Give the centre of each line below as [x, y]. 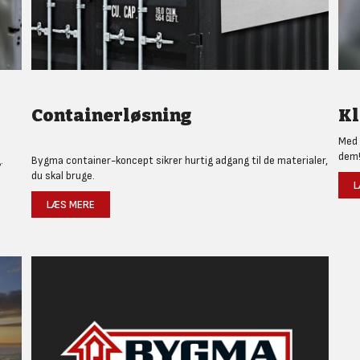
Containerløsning [112, 115]
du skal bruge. [63, 175]
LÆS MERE [71, 204]
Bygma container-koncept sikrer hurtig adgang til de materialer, [180, 160]
